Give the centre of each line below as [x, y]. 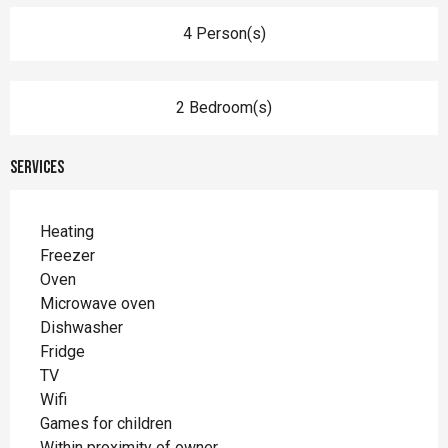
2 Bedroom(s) [224, 107]
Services [37, 167]
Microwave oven [97, 303]
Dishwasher [81, 327]
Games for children [106, 423]
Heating [67, 231]
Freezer [67, 255]
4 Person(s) [224, 33]
